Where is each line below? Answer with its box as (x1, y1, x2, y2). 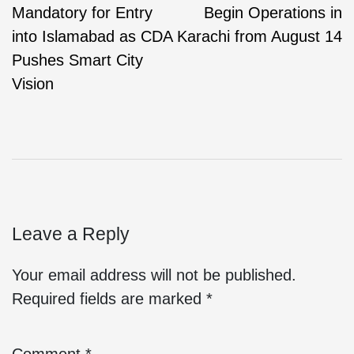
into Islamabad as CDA (12, 28, 172, 45)
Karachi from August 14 (177, 28, 342, 45)
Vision (12, 75, 54, 92)
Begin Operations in (204, 4, 342, 21)
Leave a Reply (12, 224, 130, 244)
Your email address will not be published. (12, 266, 296, 284)
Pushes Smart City (12, 51, 143, 69)
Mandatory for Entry (12, 4, 153, 21)
